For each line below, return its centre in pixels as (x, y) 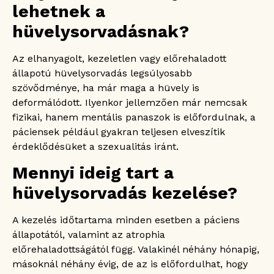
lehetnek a (59, 12)
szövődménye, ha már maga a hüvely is (106, 88)
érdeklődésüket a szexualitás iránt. (95, 147)
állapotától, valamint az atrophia (89, 235)
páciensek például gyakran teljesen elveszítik (119, 132)
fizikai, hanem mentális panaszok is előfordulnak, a (134, 117)
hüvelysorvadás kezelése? (125, 193)
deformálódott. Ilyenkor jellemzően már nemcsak (130, 103)
